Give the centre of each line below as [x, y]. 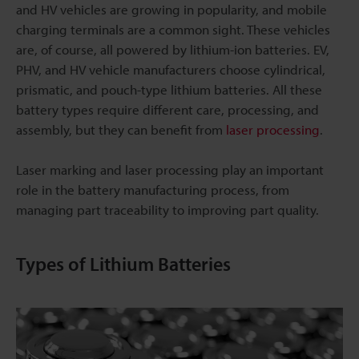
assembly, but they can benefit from [121, 129]
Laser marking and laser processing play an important [170, 169]
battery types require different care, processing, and [167, 109]
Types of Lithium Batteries [123, 264]
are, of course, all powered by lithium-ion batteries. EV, [173, 49]
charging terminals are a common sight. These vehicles [173, 29]
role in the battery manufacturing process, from [153, 190]
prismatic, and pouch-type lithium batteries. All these [169, 89]
